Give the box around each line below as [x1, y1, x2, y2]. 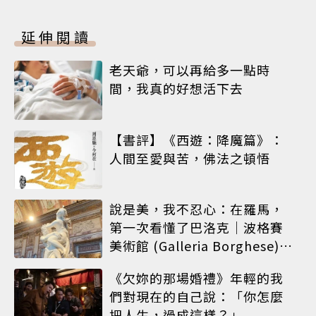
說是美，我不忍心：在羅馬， [109, 200, 284, 219]
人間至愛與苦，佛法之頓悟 [109, 148, 270, 167]
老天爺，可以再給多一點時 [109, 61, 270, 80]
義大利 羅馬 [109, 255, 180, 274]
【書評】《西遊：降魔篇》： [109, 130, 284, 149]
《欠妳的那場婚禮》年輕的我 [109, 269, 284, 288]
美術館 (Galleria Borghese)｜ [109, 236, 293, 255]
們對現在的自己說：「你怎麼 [109, 287, 284, 306]
